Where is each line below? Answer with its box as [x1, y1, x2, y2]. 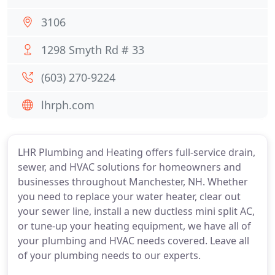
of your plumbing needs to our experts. [18, 249, 201, 262]
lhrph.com [41, 98, 95, 112]
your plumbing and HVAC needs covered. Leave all [18, 234, 249, 247]
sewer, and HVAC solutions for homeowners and [18, 160, 241, 174]
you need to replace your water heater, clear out [18, 190, 241, 203]
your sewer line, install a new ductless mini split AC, [18, 204, 255, 218]
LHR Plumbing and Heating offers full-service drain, [18, 145, 255, 159]
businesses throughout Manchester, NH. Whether [18, 175, 248, 188]
